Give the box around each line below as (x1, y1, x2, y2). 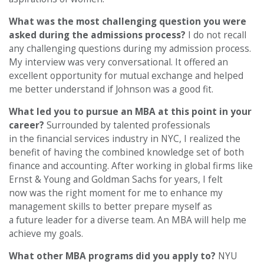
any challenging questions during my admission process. (9, 42, 251, 55)
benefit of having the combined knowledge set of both (9, 146, 244, 159)
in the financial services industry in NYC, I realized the (9, 132, 240, 145)
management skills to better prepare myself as (9, 200, 212, 213)
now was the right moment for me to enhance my (9, 186, 223, 199)
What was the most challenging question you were (9, 15, 246, 28)
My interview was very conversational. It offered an (9, 55, 228, 68)
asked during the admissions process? (9, 28, 188, 41)
